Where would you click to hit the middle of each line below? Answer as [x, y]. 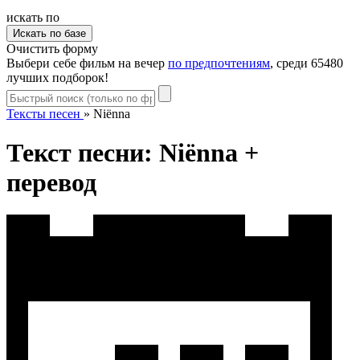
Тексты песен [43, 113]
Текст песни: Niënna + [133, 153]
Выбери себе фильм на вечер [87, 63]
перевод [51, 183]
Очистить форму [52, 48]
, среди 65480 [307, 63]
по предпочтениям [219, 63]
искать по [33, 17]
